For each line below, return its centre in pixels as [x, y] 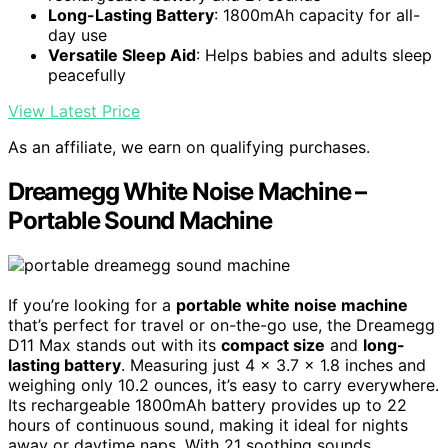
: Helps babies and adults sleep [314, 55]
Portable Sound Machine [140, 221]
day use [77, 35]
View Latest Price [74, 111]
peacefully [87, 75]
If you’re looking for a [92, 305]
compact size [273, 345]
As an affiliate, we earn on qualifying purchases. [189, 147]
